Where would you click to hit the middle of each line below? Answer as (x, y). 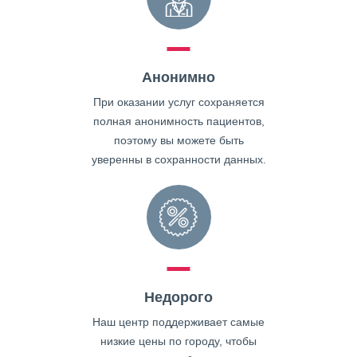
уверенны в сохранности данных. (178, 159)
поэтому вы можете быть (178, 140)
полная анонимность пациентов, (178, 121)
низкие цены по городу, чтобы (178, 341)
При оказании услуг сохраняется (178, 102)
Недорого (178, 297)
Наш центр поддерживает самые (178, 322)
